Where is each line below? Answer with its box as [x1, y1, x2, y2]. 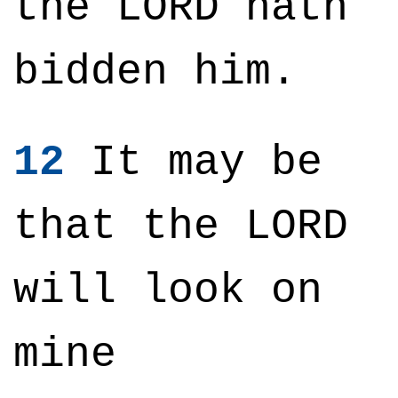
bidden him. [13, 48, 297, 96]
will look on [13, 267, 322, 314]
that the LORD [13, 203, 348, 251]
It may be [65, 139, 322, 187]
